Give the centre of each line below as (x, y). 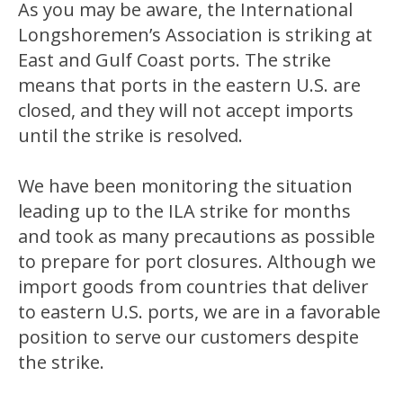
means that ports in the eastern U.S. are (189, 85)
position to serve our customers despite (188, 337)
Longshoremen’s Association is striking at (195, 35)
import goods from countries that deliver (193, 287)
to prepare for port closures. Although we (197, 261)
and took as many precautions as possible (197, 236)
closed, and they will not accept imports (186, 110)
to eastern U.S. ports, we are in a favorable (199, 312)
